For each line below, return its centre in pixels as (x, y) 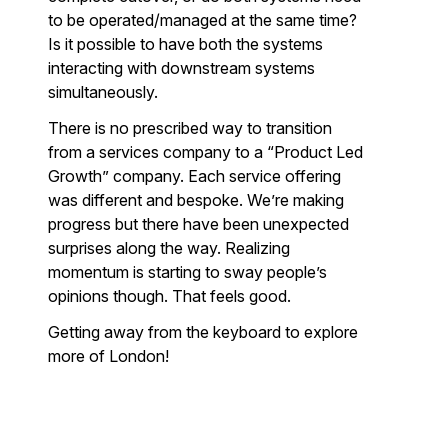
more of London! (108, 356)
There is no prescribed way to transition (190, 128)
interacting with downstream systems (181, 68)
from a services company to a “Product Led (205, 152)
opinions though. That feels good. (169, 296)
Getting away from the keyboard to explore (203, 332)
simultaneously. (103, 92)
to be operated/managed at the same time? (202, 20)
